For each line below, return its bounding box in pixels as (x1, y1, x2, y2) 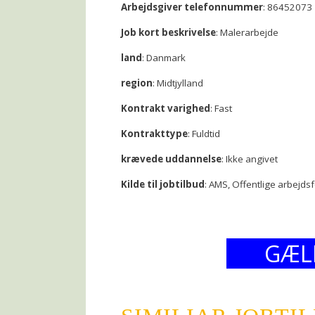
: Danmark (142, 51, 186, 64)
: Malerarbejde (216, 26, 278, 39)
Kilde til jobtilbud (121, 178, 205, 191)
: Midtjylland (153, 77, 203, 89)
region (121, 77, 153, 89)
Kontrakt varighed (121, 102, 210, 115)
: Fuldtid (188, 127, 220, 140)
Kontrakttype (121, 127, 188, 140)
